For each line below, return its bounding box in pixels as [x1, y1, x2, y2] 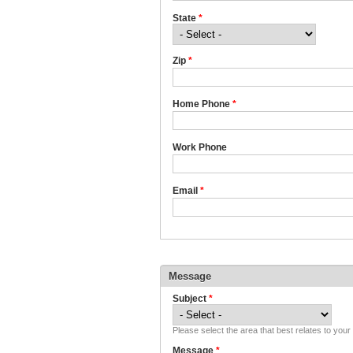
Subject [173, 293, 209, 304]
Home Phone [173, 98, 232, 110]
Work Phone [173, 142, 227, 153]
